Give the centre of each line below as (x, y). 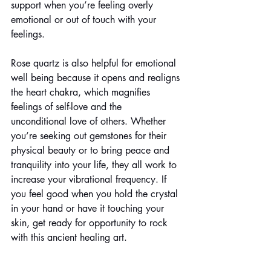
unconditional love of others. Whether (90, 121)
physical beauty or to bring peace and (92, 150)
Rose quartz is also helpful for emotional (95, 63)
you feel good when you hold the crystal (96, 194)
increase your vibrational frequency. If (90, 179)
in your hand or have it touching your (89, 208)
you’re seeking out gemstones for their (90, 135)
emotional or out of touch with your (85, 19)
